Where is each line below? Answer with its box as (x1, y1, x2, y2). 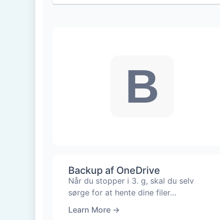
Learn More (68, 204, 110, 215)
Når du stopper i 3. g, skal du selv (68, 175, 194, 186)
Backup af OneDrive (68, 164, 160, 176)
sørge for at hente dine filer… (68, 187, 176, 197)
